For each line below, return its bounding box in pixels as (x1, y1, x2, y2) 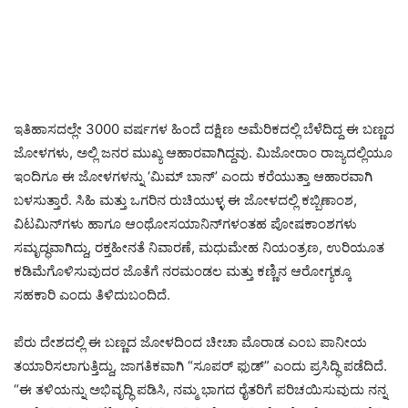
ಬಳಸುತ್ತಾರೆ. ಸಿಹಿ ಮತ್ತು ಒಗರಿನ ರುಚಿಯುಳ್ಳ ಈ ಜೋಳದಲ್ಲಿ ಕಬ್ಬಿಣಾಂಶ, (14, 190, 357, 209)
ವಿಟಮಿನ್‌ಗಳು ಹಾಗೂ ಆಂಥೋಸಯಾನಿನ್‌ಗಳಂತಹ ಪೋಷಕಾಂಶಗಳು (14, 214, 357, 232)
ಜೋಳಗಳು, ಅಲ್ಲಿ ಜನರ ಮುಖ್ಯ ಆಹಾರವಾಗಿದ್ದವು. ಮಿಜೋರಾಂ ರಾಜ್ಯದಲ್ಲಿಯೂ (14, 143, 393, 161)
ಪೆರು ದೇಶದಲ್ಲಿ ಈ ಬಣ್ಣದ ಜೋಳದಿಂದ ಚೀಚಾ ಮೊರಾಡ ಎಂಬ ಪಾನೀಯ (14, 332, 367, 351)
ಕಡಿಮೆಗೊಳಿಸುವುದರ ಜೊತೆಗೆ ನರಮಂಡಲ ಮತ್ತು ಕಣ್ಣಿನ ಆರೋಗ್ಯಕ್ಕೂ (14, 261, 352, 280)
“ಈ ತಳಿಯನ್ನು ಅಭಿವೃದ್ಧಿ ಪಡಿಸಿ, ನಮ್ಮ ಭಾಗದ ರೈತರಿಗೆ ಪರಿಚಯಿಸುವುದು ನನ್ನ (14, 380, 387, 398)
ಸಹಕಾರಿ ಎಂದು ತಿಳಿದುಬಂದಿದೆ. (14, 285, 170, 303)
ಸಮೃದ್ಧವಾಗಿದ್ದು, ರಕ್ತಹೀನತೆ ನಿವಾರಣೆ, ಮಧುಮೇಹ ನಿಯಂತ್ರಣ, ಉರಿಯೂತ (14, 238, 384, 256)
